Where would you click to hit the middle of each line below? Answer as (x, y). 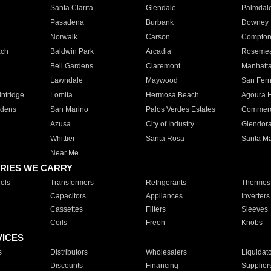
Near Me (64, 153)
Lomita (61, 95)
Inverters (255, 196)
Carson (158, 37)
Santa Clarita (71, 8)
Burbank (159, 22)
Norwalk (64, 37)
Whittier (62, 139)
